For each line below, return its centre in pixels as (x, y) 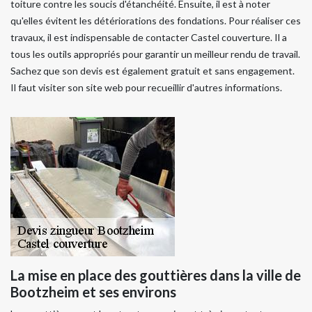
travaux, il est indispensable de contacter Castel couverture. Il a (149, 37)
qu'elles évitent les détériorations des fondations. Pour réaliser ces (156, 20)
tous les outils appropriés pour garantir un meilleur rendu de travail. (155, 54)
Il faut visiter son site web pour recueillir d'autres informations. (146, 87)
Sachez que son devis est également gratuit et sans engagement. (153, 70)
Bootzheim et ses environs (93, 291)
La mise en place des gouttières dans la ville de (156, 275)
